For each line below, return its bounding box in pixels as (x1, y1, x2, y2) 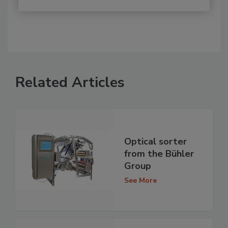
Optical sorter (124, 135, 187, 148)
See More (124, 175, 157, 185)
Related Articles (15, 73, 125, 93)
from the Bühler (124, 147, 194, 160)
